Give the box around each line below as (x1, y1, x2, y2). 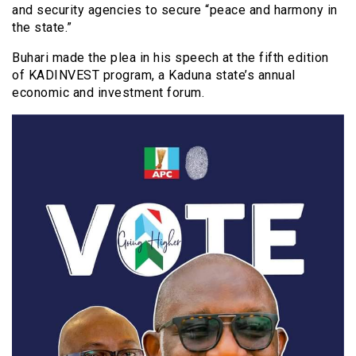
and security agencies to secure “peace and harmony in (12, 2, 338, 17)
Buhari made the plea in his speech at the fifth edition (12, 49, 329, 65)
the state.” (12, 19, 72, 35)
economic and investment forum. (12, 84, 204, 100)
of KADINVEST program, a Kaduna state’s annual (12, 67, 296, 83)
